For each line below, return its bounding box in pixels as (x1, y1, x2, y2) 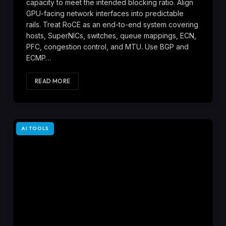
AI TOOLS (21, 125, 49, 132)
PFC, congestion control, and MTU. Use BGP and (26, 42, 189, 51)
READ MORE (35, 77, 71, 85)
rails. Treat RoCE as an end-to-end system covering (26, 20, 198, 29)
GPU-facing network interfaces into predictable (26, 9, 184, 18)
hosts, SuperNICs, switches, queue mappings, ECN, (26, 31, 196, 40)
